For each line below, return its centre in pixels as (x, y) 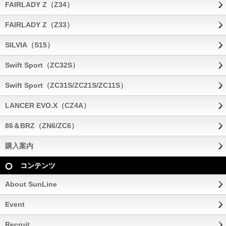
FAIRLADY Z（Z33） (39, 25)
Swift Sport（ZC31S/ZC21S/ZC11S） (66, 85)
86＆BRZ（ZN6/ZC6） (42, 126)
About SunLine (31, 184)
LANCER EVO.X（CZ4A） (48, 105)
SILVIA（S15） (30, 45)
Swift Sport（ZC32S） (42, 65)
